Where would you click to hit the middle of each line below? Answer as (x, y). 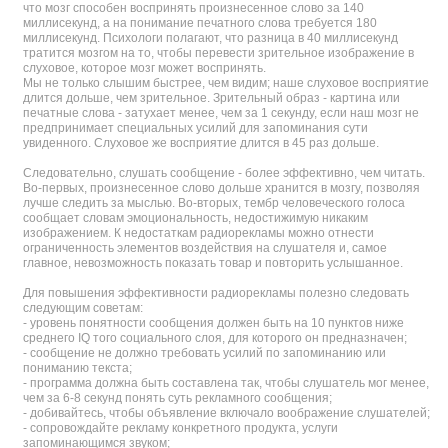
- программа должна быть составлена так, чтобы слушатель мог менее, (226, 383)
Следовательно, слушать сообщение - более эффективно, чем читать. (224, 173)
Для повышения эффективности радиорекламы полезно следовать (216, 293)
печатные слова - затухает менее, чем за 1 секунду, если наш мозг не (221, 113)
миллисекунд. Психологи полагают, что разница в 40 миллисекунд (210, 38)
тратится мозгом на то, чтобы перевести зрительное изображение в (218, 53)
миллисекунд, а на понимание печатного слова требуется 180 (200, 23)
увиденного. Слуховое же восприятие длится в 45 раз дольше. (201, 143)
